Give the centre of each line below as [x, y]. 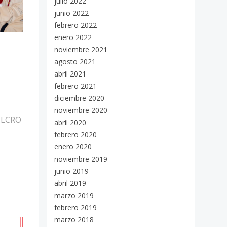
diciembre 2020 [79, 98]
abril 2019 [70, 183]
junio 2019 [71, 171]
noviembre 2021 [81, 49]
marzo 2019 [74, 195]
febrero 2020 [75, 135]
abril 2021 [70, 74]
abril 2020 [70, 122]
